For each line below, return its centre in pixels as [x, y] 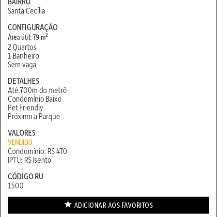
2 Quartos [22, 46]
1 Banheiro [23, 55]
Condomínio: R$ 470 [38, 151]
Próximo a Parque [34, 116]
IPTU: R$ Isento [30, 159]
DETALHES [24, 80]
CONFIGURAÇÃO [33, 27]
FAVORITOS [136, 205]
